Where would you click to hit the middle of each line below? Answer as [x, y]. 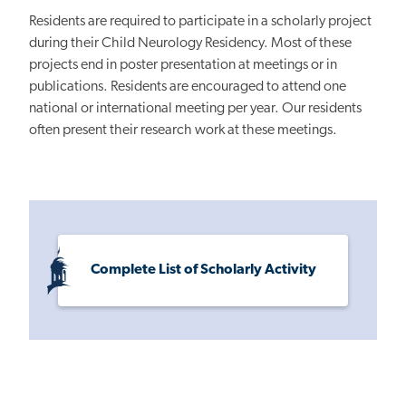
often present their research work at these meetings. [183, 131]
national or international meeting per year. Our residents [195, 109]
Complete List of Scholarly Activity [203, 270]
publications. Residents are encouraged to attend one [188, 87]
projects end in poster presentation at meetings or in [183, 66]
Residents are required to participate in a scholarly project [200, 22]
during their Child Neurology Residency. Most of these [190, 44]
